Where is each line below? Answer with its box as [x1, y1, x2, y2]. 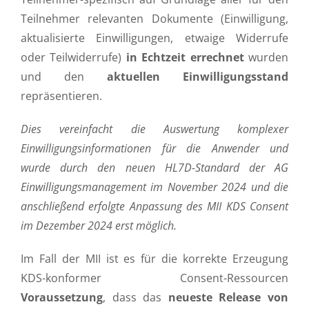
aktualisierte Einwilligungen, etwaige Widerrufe [21, 30, 288, 46]
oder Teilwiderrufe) [21, 50, 126, 65]
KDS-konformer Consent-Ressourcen [21, 270, 288, 286]
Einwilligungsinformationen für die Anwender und [21, 141, 288, 156]
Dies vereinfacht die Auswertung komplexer [21, 121, 288, 137]
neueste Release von [168, 290, 289, 305]
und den [21, 69, 107, 84]
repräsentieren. [21, 88, 102, 103]
